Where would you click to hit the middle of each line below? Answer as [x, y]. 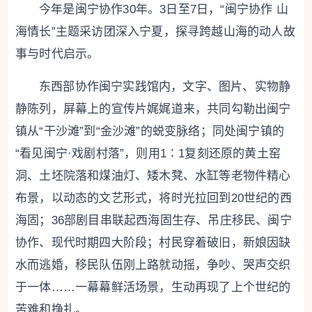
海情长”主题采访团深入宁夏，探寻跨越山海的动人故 [155, 32]
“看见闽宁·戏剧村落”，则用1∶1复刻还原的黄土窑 [148, 154]
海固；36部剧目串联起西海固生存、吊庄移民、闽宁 [154, 220]
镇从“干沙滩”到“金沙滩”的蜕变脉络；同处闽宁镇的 [150, 131]
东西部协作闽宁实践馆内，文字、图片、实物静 [165, 87]
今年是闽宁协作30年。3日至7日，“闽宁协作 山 [164, 9]
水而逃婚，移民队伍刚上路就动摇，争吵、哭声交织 [153, 265]
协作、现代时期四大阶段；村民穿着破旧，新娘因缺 [153, 243]
